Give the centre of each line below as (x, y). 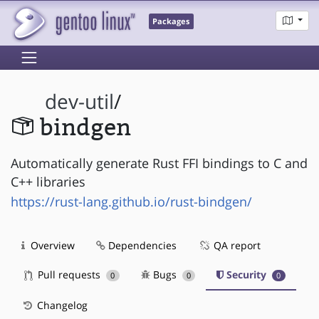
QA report (236, 245)
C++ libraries (48, 181)
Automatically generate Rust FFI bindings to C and (159, 163)
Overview (51, 245)
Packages (171, 22)
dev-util (80, 102)
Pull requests (69, 274)
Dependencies (141, 245)
